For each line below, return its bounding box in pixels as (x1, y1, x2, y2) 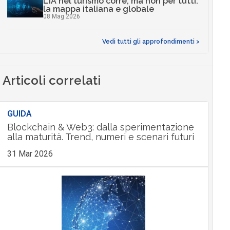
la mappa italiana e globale (43, 4, 154, 14)
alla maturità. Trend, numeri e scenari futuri (7, 131, 194, 142)
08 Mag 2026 (43, 13, 80, 21)
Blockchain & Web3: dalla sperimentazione (7, 121, 194, 132)
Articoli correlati (2, 72, 101, 88)
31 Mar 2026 (7, 148, 53, 159)
